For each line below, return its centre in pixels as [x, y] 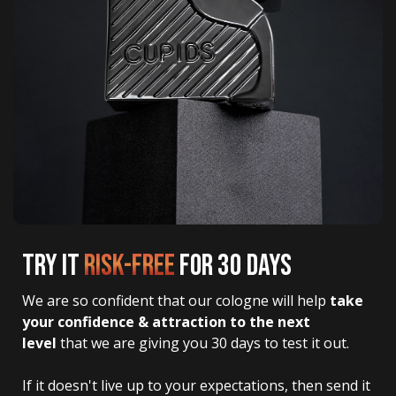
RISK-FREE [129, 266]
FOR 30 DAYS [233, 266]
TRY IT [53, 266]
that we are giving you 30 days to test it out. [203, 343]
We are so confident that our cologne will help [176, 301]
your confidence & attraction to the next [168, 322]
